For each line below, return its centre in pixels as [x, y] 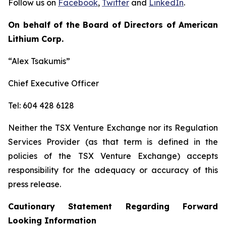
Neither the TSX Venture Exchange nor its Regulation [113, 128]
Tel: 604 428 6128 [41, 105]
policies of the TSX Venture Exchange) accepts [113, 156]
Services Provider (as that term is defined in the [113, 142]
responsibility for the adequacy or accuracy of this [113, 170]
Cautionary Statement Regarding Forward [113, 206]
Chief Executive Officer [53, 83]
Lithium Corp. [36, 39]
